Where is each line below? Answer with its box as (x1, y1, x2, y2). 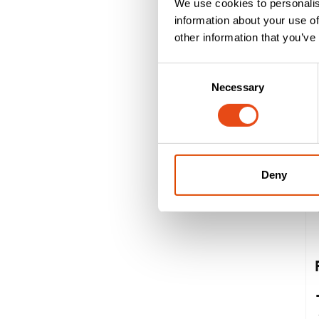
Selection (157, 81, 201, 94)
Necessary (211, 80, 264, 93)
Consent (157, 64, 197, 77)
